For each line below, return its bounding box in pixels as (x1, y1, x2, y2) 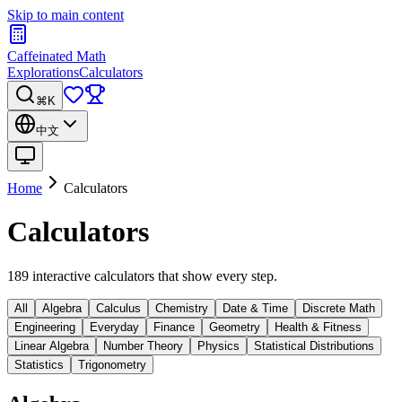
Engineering (14, 319, 75, 334)
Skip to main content (7, 7, 124, 22)
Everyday (90, 319, 139, 334)
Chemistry (155, 301, 208, 315)
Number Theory (103, 338, 183, 353)
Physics (197, 338, 240, 353)
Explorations (7, 65, 79, 80)
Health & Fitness (275, 319, 362, 334)
